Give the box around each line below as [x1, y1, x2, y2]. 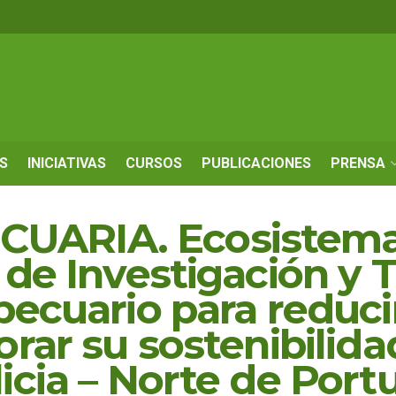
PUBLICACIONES [202, 155, 311, 171]
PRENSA [331, 155, 385, 171]
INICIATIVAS [27, 155, 106, 171]
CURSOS [126, 155, 182, 171]
